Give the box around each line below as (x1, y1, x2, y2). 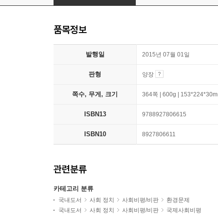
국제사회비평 (166, 207, 201, 214)
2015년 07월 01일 (142, 51, 190, 58)
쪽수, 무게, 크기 (72, 91, 118, 98)
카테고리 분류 (54, 185, 93, 192)
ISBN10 (84, 130, 106, 138)
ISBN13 (84, 110, 106, 118)
